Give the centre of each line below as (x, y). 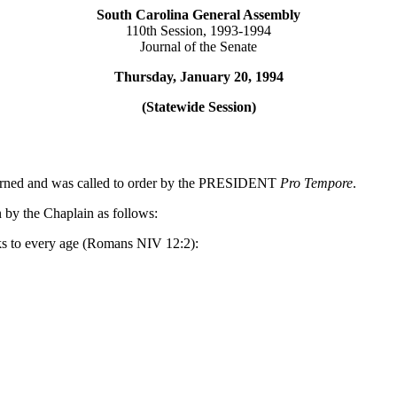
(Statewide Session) (198, 107)
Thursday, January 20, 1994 (198, 77)
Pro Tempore (316, 183)
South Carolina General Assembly (198, 15)
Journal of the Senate (198, 47)
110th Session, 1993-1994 (198, 31)
